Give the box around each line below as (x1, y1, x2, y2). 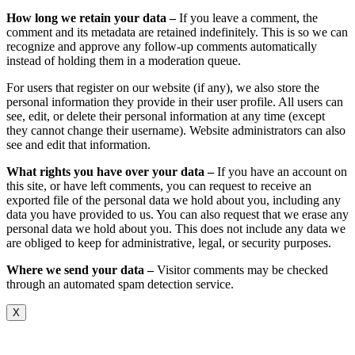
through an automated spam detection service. (6, 277, 234, 291)
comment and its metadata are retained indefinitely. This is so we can (6, 25, 348, 39)
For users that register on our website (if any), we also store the (6, 80, 319, 94)
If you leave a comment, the (179, 10, 318, 25)
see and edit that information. (6, 137, 151, 151)
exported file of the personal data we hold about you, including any (6, 193, 341, 207)
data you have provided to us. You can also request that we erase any (6, 207, 349, 221)
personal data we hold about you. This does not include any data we (6, 221, 345, 235)
